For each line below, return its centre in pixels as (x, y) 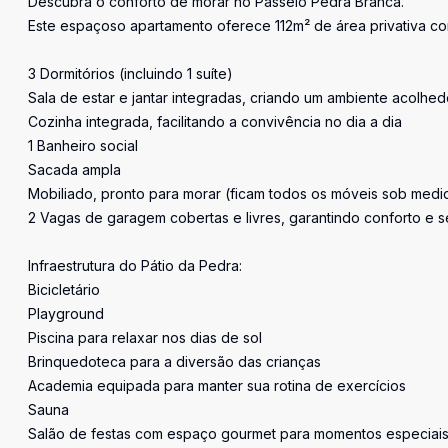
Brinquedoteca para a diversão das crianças (174, 361)
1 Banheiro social (83, 145)
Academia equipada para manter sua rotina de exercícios (217, 385)
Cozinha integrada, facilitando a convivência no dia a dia (215, 121)
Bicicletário (64, 289)
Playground (66, 313)
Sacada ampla (74, 169)
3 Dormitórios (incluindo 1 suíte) (130, 73)
